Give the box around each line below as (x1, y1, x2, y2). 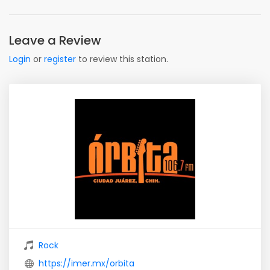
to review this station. (76, 53, 168, 65)
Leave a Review (9, 32, 101, 49)
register (44, 53, 76, 65)
